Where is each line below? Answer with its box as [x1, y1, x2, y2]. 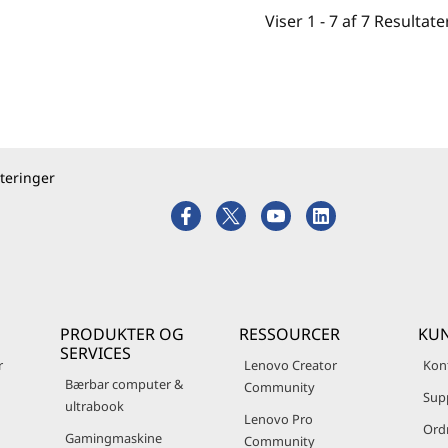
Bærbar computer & [65, 375, 183, 393]
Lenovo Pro [244, 410, 313, 428]
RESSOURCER [239, 323, 340, 345]
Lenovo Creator [244, 356, 337, 374]
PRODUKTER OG [60, 323, 184, 345]
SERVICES [60, 342, 131, 364]
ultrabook [65, 397, 124, 415]
